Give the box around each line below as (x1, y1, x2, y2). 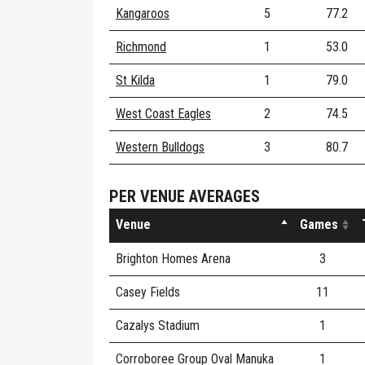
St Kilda (116, 73, 155, 88)
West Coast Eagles (116, 106, 211, 121)
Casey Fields (116, 284, 180, 300)
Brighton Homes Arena (116, 251, 231, 266)
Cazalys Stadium (116, 318, 200, 333)
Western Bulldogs (116, 139, 204, 155)
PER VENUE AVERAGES (109, 187, 260, 206)
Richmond (116, 39, 166, 55)
